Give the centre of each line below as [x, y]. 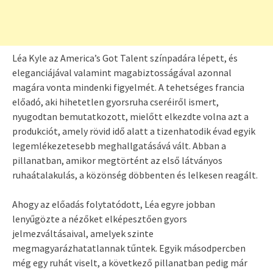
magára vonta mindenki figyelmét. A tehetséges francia [128, 87]
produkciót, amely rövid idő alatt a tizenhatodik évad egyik [134, 131]
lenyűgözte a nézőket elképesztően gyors [100, 219]
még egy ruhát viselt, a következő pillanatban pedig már [130, 263]
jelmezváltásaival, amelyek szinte [83, 234]
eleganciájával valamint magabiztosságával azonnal [122, 73]
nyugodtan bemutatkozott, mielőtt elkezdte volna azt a [130, 117]
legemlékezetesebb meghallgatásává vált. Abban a [119, 146]
